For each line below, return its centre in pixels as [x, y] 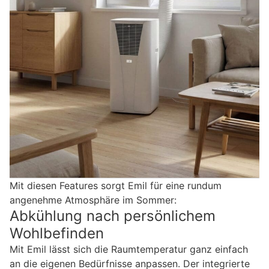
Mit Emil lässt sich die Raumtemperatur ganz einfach [129, 249]
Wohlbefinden [57, 233]
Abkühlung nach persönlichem [113, 216]
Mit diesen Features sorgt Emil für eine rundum [116, 185]
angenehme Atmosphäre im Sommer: [93, 200]
